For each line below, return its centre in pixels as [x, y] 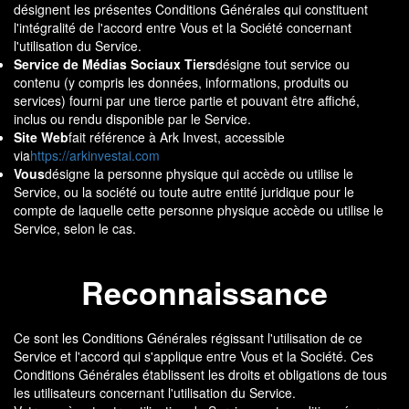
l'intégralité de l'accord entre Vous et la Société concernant [183, 27]
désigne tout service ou [283, 64]
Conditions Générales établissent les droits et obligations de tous [200, 374]
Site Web [41, 137]
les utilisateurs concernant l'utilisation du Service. [155, 393]
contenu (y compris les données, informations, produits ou [181, 82]
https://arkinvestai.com [95, 155]
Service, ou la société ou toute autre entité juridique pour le [184, 192]
